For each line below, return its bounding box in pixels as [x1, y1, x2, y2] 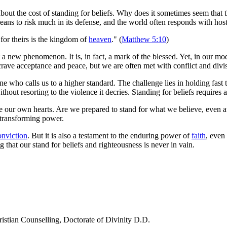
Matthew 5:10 [122, 34, 166, 44]
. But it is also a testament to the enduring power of [27, 131, 192, 140]
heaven [89, 34, 111, 44]
